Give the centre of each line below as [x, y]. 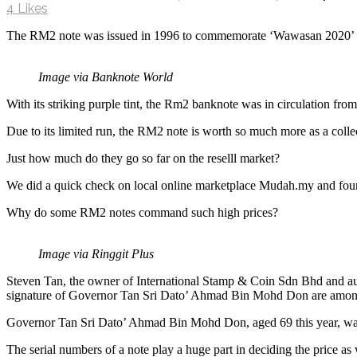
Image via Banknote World [106, 76]
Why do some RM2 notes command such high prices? [142, 212]
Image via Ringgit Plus [96, 253]
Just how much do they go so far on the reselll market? [143, 158]
